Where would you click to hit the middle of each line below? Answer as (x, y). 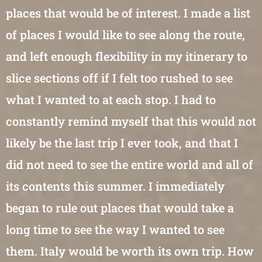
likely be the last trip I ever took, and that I (122, 143)
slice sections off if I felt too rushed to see (119, 78)
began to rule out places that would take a (120, 208)
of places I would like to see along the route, (125, 35)
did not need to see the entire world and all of (130, 164)
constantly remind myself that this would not (131, 121)
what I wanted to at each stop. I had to (111, 99)
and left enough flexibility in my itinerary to (127, 56)
